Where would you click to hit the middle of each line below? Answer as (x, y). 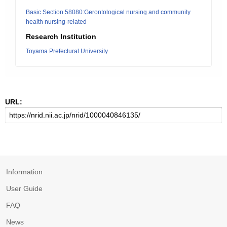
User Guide (24, 188)
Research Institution (61, 36)
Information (24, 172)
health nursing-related (56, 22)
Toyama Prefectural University (67, 51)
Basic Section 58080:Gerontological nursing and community (108, 12)
